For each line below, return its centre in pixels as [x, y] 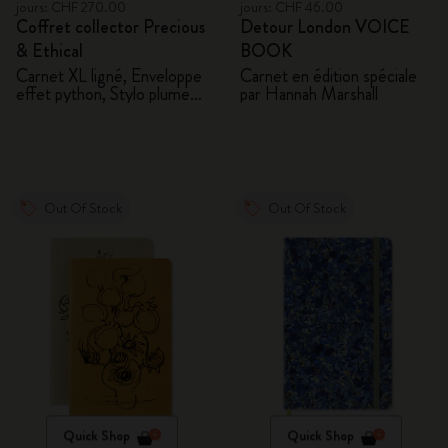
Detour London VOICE [325, 27]
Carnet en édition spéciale [328, 76]
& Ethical [49, 51]
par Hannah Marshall [309, 94]
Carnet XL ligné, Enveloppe [109, 76]
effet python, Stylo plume [63, 94]
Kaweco [43, 112]
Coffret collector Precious [110, 27]
